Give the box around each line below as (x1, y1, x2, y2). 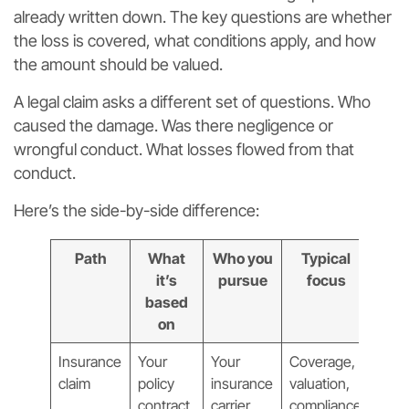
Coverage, (289, 351, 356, 371)
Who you (212, 248, 273, 267)
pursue (217, 270, 267, 289)
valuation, (289, 373, 351, 393)
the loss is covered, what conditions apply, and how (14, 30, 376, 50)
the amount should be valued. (14, 54, 223, 74)
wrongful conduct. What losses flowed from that (14, 139, 354, 159)
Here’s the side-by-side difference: (14, 200, 259, 220)
